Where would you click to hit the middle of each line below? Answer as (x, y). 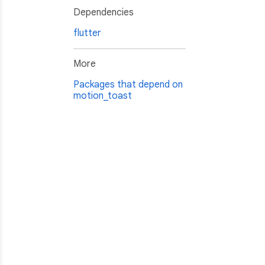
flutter (87, 33)
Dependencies (104, 13)
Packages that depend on (128, 85)
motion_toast (103, 96)
